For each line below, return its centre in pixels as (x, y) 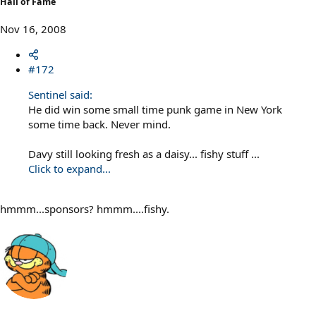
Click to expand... (69, 169)
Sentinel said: (60, 95)
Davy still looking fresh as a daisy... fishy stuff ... (144, 154)
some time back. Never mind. (99, 124)
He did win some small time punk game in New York (155, 110)
